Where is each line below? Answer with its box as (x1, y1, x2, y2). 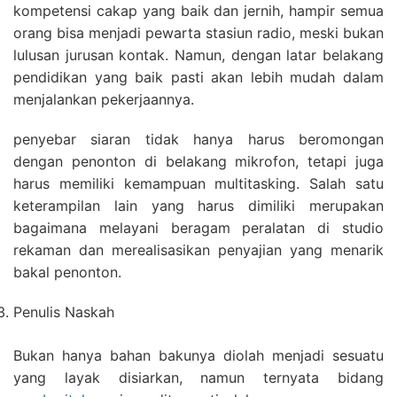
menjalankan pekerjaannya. (13, 90, 194, 109)
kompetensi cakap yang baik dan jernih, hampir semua (13, 2, 384, 20)
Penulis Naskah (13, 303, 114, 322)
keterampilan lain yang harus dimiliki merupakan (13, 197, 384, 215)
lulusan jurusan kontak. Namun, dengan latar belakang (13, 46, 384, 65)
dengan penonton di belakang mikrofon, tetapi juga (13, 152, 384, 171)
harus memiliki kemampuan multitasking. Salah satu (13, 175, 384, 193)
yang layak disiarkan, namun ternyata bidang (13, 369, 384, 387)
